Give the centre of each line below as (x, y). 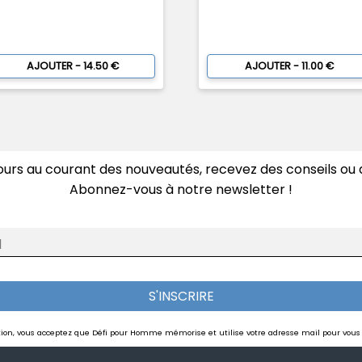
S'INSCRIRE (181, 296)
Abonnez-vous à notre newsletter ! (181, 189)
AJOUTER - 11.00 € (290, 66)
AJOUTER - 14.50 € (72, 66)
